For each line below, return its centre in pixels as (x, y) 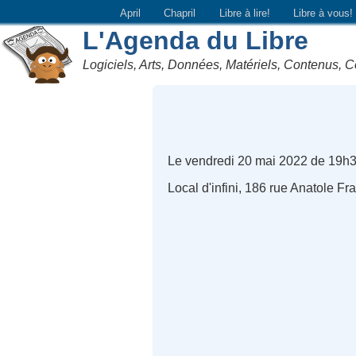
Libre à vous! (323, 13)
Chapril (180, 13)
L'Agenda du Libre (196, 40)
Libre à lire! (244, 13)
